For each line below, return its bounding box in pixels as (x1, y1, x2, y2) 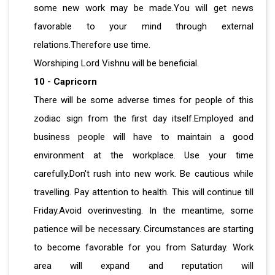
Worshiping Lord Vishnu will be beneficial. (34, 57, 199, 69)
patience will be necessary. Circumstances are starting (34, 223, 254, 234)
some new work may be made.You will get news (34, 2, 254, 14)
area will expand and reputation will (34, 260, 254, 271)
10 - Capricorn (34, 76, 97, 87)
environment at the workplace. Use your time (34, 149, 254, 161)
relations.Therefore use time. (34, 39, 153, 50)
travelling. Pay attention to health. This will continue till (34, 186, 254, 198)
